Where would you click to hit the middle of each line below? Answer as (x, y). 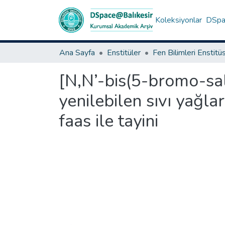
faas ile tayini (108, 121)
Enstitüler (124, 53)
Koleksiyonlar (179, 20)
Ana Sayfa (77, 53)
